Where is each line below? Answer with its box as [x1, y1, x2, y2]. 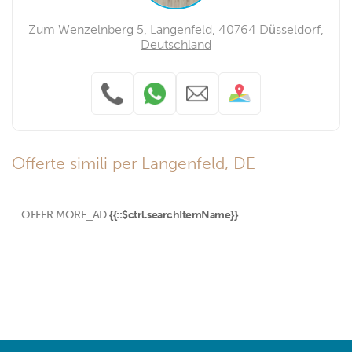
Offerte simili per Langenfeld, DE [12, 152, 255, 174]
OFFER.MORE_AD [21, 207, 107, 222]
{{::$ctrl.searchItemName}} [109, 207, 237, 222]
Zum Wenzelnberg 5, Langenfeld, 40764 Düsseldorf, [28, 21, 324, 37]
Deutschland [141, 36, 211, 52]
